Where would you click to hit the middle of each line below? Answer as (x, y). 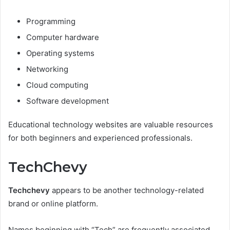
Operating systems (60, 53)
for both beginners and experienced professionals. (100, 138)
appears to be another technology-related (127, 190)
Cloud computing (57, 85)
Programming (51, 21)
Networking (47, 69)
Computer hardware (63, 37)
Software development (68, 101)
